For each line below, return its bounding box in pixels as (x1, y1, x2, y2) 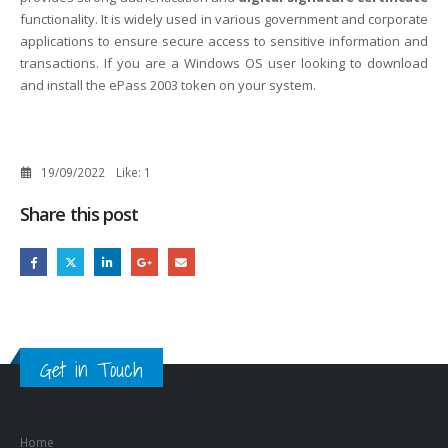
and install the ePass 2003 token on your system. (20, 76, 316, 95)
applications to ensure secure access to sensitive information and (20, 32, 428, 51)
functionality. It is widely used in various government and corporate (20, 10, 428, 29)
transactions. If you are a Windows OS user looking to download (20, 54, 428, 73)
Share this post (20, 202, 139, 227)
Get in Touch (40, 352, 143, 386)
